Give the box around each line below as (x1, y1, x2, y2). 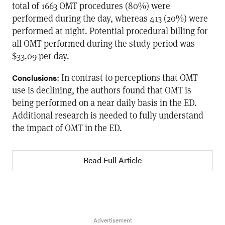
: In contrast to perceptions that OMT (57, 71, 198, 83)
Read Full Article (83, 154, 142, 166)
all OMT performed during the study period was (12, 37, 195, 49)
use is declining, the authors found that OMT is (12, 84, 191, 96)
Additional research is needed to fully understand (12, 109, 203, 121)
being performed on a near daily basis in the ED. (12, 96, 197, 108)
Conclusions (12, 72, 57, 83)
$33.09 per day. (12, 50, 69, 62)
